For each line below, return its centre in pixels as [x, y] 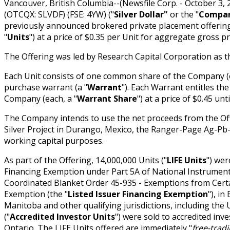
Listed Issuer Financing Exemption [138, 194]
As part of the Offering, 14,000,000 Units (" [85, 160]
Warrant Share [107, 98]
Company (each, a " [41, 98]
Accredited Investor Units [62, 216]
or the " [184, 14]
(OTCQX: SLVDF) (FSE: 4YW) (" [59, 14]
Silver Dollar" [142, 14]
